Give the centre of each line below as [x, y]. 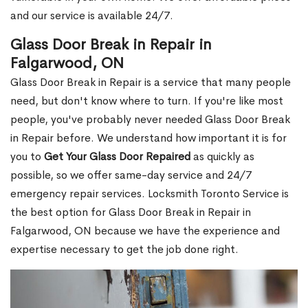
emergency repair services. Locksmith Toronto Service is [150, 194]
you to [27, 157]
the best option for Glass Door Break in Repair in [131, 212]
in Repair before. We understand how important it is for [148, 138]
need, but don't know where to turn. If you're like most [147, 101]
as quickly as [222, 157]
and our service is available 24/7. [92, 16]
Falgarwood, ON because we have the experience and [145, 231]
